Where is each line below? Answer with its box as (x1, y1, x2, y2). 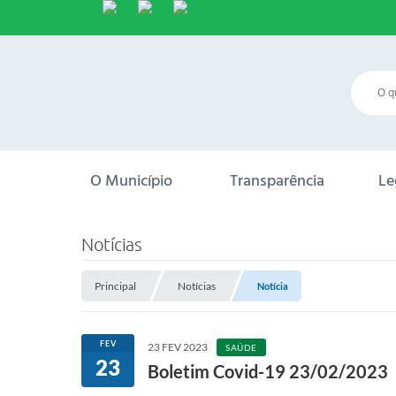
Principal (95, 279, 136, 293)
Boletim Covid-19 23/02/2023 (148, 361, 388, 382)
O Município (90, 170, 172, 192)
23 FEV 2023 (148, 340, 208, 354)
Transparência (230, 170, 324, 192)
